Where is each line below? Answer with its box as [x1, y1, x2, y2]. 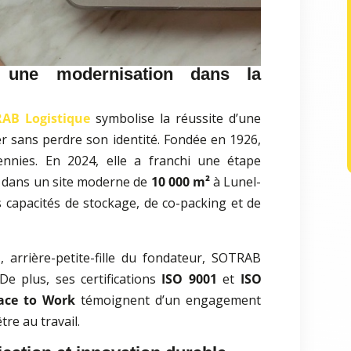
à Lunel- [210, 173, 262, 191]
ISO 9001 [161, 270, 217, 288]
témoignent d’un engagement [75, 291, 262, 309]
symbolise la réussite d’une [90, 110, 262, 128]
